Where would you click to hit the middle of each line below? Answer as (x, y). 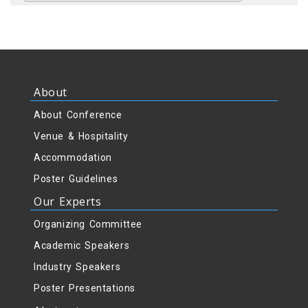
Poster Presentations (85, 288)
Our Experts (68, 202)
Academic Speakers (82, 246)
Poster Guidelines (76, 179)
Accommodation (73, 158)
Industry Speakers (77, 267)
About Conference (78, 115)
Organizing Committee (88, 224)
